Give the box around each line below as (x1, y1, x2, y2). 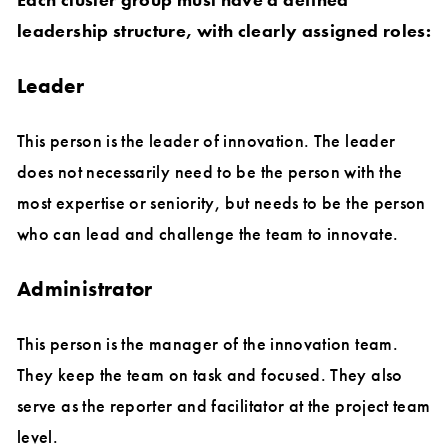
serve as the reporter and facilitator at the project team (17, 394, 431, 418)
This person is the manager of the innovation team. (17, 332, 398, 356)
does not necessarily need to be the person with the (17, 160, 403, 184)
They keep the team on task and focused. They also (17, 363, 403, 387)
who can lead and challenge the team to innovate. (17, 222, 399, 246)
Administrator (17, 275, 153, 303)
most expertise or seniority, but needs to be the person (17, 191, 426, 215)
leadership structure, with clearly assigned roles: (17, 19, 431, 43)
